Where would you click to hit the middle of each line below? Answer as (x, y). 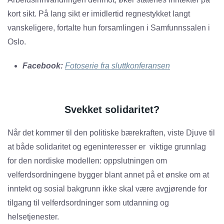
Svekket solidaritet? (112, 110)
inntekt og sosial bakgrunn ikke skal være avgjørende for (107, 189)
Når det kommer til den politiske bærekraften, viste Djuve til (111, 133)
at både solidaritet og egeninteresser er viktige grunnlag (107, 147)
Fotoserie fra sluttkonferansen (117, 66)
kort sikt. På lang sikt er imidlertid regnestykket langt (99, 14)
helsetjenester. (33, 217)
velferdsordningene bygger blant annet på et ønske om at (108, 175)
